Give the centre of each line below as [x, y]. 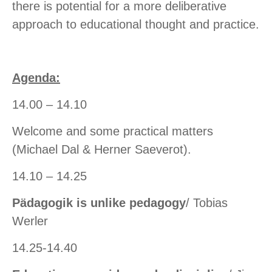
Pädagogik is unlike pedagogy [99, 203]
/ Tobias [207, 203]
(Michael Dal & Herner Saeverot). [102, 150]
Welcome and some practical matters [113, 131]
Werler [30, 221]
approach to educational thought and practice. [136, 25]
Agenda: [36, 78]
